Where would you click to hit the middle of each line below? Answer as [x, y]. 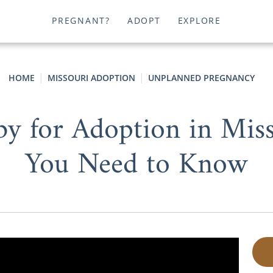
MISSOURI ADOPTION [91, 78]
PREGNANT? [81, 21]
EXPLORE [199, 21]
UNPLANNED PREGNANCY [201, 78]
